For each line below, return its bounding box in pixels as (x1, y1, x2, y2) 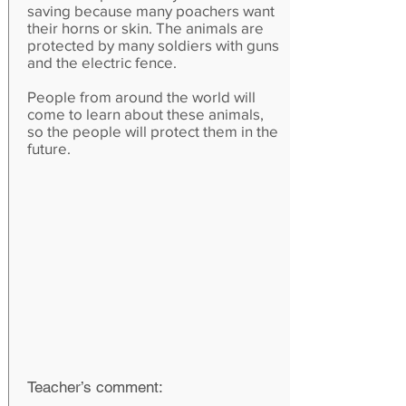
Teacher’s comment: (27, 378, 163, 396)
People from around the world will (27, 88, 256, 105)
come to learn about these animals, (27, 105, 264, 122)
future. (27, 140, 71, 157)
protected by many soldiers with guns (27, 36, 279, 53)
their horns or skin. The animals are (27, 19, 264, 36)
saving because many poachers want (27, 2, 275, 19)
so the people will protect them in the (27, 122, 278, 140)
